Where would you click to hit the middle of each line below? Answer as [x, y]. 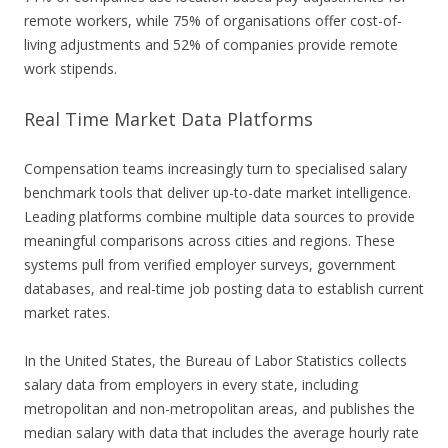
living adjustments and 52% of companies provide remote [211, 45]
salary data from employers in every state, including [191, 385]
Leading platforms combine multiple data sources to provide [219, 217]
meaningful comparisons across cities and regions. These [209, 241]
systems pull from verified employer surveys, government [210, 265]
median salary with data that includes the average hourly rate [221, 433]
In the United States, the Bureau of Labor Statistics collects [215, 361]
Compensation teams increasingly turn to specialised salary [215, 169]
